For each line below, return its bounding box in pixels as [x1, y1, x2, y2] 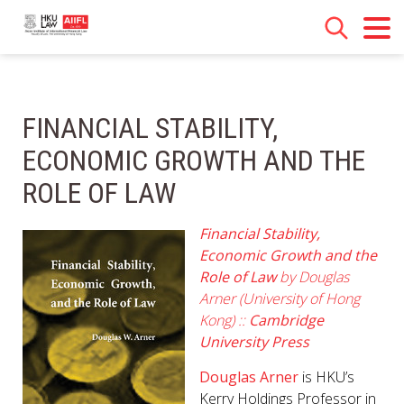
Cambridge [249, 310, 324, 330]
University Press [199, 332, 309, 352]
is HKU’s [298, 367, 354, 387]
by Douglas [276, 267, 349, 287]
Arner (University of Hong [199, 289, 360, 308]
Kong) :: [199, 310, 249, 330]
